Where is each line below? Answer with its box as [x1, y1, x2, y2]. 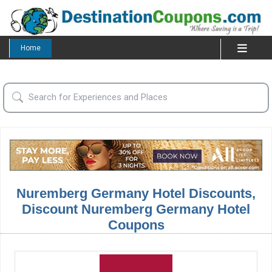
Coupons [107, 217, 165, 233]
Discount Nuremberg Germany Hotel [22, 202, 250, 217]
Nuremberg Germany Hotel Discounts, [16, 186, 256, 202]
